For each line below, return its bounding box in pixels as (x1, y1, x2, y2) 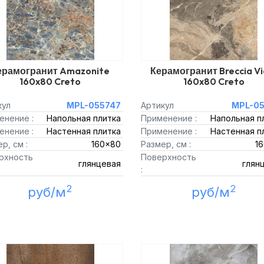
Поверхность (141, 152, 196, 162)
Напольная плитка (47, 113, 121, 123)
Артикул (141, 100, 174, 110)
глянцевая (78, 158, 121, 169)
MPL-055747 (67, 100, 121, 110)
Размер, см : (141, 139, 191, 149)
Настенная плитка (47, 126, 121, 136)
